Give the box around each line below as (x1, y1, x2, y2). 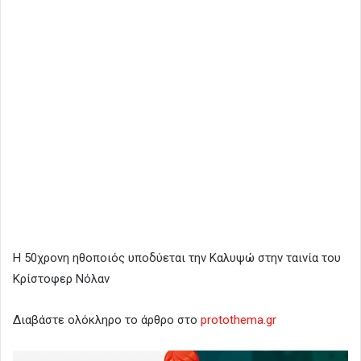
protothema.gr (201, 312, 276, 327)
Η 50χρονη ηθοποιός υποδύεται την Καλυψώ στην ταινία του (13, 250, 341, 265)
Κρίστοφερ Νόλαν (13, 271, 110, 286)
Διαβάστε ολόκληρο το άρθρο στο (13, 312, 201, 327)
